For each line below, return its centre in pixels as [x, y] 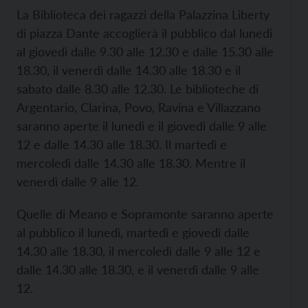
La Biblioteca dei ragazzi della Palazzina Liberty [143, 15]
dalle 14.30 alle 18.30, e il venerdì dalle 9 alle [138, 270]
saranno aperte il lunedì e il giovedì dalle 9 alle [142, 126]
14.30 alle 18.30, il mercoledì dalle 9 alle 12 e [139, 251]
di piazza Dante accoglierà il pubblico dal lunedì [144, 33]
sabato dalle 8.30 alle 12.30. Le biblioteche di [137, 89]
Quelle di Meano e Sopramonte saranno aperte [145, 214]
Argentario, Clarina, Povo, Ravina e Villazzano [139, 108]
